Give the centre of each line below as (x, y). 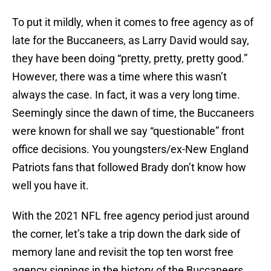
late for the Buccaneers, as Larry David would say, (131, 41)
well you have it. (51, 186)
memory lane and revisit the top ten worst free (123, 252)
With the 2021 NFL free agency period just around (131, 216)
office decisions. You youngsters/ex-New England (130, 149)
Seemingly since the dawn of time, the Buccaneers (133, 113)
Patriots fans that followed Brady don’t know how (129, 168)
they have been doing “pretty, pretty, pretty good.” (130, 59)
